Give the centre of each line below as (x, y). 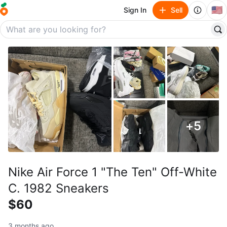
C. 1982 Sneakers (59, 188)
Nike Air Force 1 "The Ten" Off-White (112, 172)
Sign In (135, 10)
